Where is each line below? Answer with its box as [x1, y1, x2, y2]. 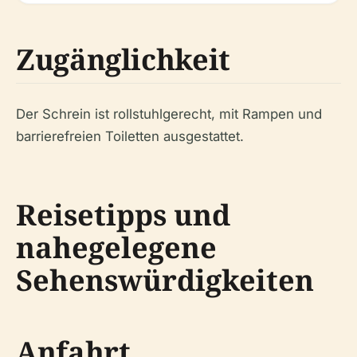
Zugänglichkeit [16, 39, 230, 79]
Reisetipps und [16, 194, 230, 234]
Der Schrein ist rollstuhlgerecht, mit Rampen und [16, 105, 322, 122]
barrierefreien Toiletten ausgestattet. [16, 127, 244, 144]
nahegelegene [16, 227, 217, 267]
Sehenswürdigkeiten [16, 260, 314, 300]
